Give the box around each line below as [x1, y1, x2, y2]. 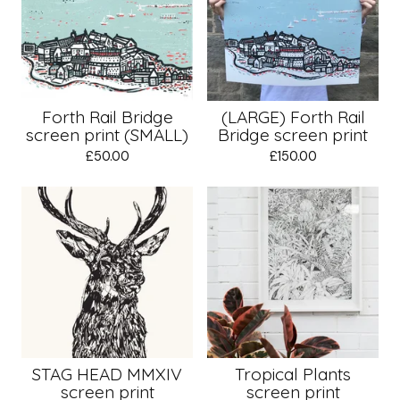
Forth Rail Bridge [41, 106, 173, 128]
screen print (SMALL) [26, 124, 188, 146]
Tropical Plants [235, 363, 351, 385]
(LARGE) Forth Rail [221, 106, 365, 128]
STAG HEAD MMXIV [32, 363, 182, 385]
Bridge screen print [218, 124, 368, 146]
